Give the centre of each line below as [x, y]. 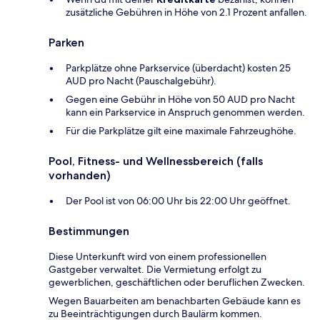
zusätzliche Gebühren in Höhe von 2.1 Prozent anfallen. [186, 12]
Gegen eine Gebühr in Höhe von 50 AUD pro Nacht [180, 99]
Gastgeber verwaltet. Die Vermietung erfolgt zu [155, 269]
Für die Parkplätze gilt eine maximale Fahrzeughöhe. [181, 130]
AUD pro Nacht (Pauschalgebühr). [141, 80]
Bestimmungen [89, 231]
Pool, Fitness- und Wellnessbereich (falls [156, 161]
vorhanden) [80, 175]
